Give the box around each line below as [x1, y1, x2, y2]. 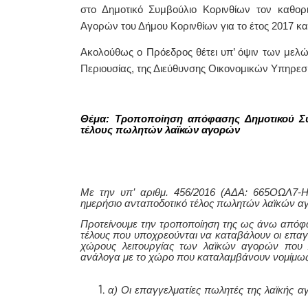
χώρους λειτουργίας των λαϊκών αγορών [80, 241, 285, 252]
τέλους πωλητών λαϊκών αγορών [80, 124, 240, 135]
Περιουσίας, [80, 63, 137, 74]
